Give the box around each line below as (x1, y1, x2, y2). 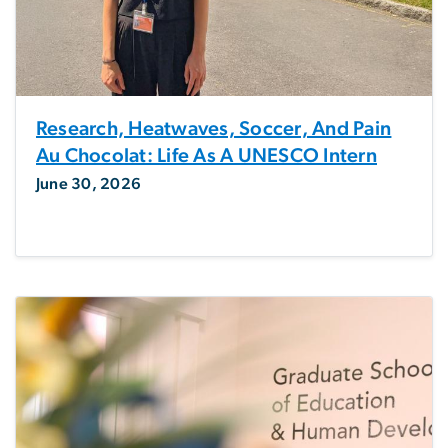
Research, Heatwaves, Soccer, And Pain (36, 118, 392, 139)
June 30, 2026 (36, 175, 142, 192)
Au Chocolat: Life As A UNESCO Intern (36, 145, 377, 166)
